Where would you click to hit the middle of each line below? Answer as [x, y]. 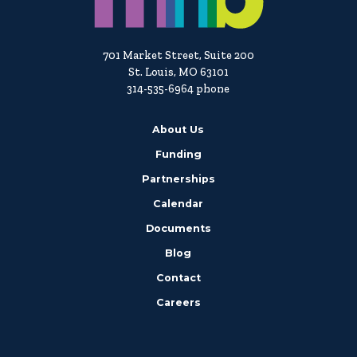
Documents [178, 228]
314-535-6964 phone [178, 89]
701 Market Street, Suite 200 [178, 55]
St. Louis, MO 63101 [178, 72]
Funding [178, 154]
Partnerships [178, 179]
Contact [178, 278]
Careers [178, 302]
